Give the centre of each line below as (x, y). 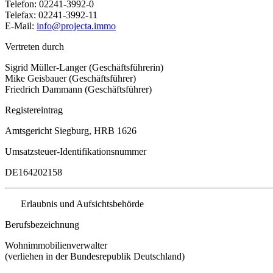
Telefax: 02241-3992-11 (51, 15)
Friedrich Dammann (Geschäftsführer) (78, 89)
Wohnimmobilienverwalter (56, 245)
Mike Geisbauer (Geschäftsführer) (70, 78)
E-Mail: (19, 26)
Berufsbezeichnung (42, 224)
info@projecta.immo (76, 26)
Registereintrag (34, 110)
